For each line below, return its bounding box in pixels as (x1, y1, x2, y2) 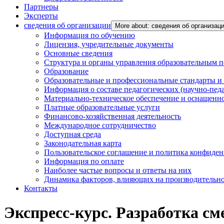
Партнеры (24, 2, 58, 11)
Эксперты (24, 11, 58, 20)
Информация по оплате (44, 157, 124, 165)
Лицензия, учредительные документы (44, 40, 173, 48)
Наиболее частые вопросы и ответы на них (44, 166, 191, 174)
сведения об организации (24, 21, 111, 29)
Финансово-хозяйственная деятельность (44, 112, 181, 120)
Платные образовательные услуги (44, 103, 160, 111)
